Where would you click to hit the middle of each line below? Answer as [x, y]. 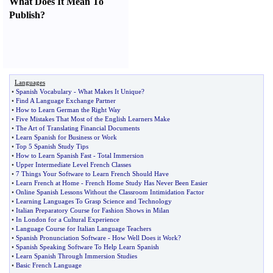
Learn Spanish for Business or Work [66, 137]
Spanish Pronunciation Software [61, 238]
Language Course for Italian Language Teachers [83, 229]
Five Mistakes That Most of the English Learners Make [93, 119]
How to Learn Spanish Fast [54, 155]
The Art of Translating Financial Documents [78, 128]
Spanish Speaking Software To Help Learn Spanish [87, 247]
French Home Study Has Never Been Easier [147, 183]
